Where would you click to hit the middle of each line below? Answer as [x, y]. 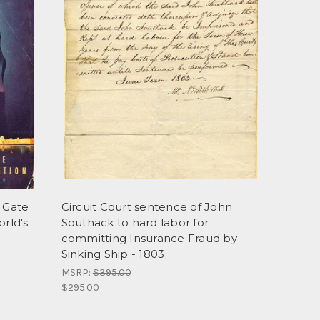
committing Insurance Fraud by [149, 239]
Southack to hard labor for [135, 223]
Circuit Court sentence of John [147, 207]
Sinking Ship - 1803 [113, 254]
